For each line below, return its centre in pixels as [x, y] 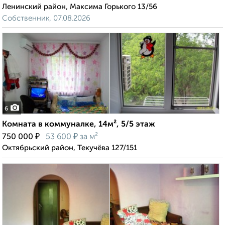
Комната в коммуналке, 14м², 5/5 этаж [79, 125]
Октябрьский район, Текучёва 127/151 [70, 148]
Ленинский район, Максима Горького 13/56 [80, 7]
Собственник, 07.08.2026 [46, 19]
